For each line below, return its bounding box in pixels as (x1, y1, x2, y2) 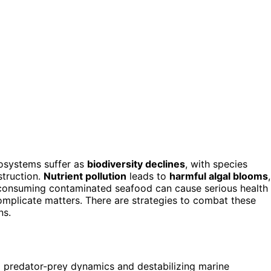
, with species (185, 157, 247, 170)
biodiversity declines (87, 157, 185, 170)
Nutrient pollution (44, 169, 126, 182)
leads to (126, 169, 169, 182)
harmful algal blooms (169, 169, 268, 182)
